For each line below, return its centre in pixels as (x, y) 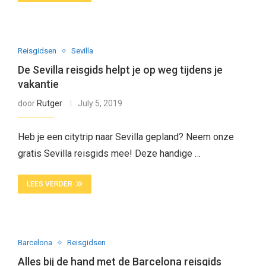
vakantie (38, 84)
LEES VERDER (49, 184)
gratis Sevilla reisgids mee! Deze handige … (109, 153)
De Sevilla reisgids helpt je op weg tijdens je (120, 70)
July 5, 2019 (100, 103)
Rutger (49, 103)
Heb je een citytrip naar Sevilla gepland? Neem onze (126, 137)
